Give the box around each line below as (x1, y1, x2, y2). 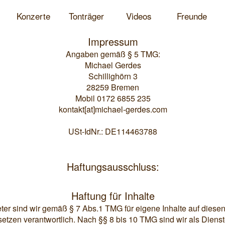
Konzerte (17, 10, 50, 22)
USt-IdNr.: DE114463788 (68, 126, 157, 137)
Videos (126, 10, 152, 22)
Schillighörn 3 (88, 70, 138, 82)
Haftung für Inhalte (71, 188, 155, 203)
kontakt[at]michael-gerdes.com (58, 103, 167, 115)
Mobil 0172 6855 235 (75, 92, 151, 104)
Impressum (87, 34, 138, 49)
